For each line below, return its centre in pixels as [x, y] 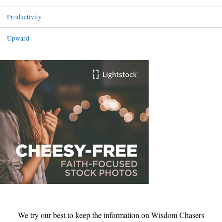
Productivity [24, 17]
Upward [18, 38]
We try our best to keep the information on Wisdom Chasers [111, 215]
